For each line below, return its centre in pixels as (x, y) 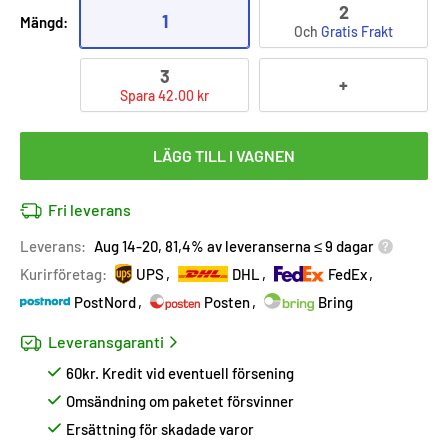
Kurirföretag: (63, 274)
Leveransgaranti (106, 341)
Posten (227, 302)
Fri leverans (89, 209)
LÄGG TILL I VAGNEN (224, 155)
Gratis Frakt (357, 31)
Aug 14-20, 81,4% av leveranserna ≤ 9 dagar (234, 246)
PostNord (105, 302)
